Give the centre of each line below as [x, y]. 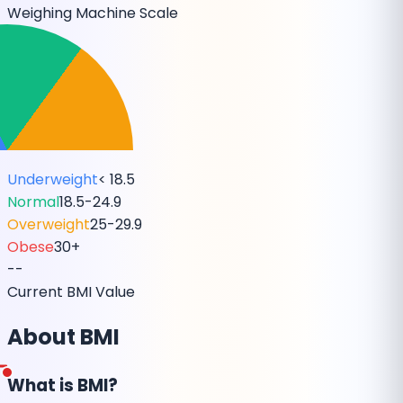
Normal [33, 201]
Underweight [53, 179]
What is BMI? [63, 386]
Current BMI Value [71, 291]
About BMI [63, 337]
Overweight [49, 224]
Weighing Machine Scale [93, 13]
